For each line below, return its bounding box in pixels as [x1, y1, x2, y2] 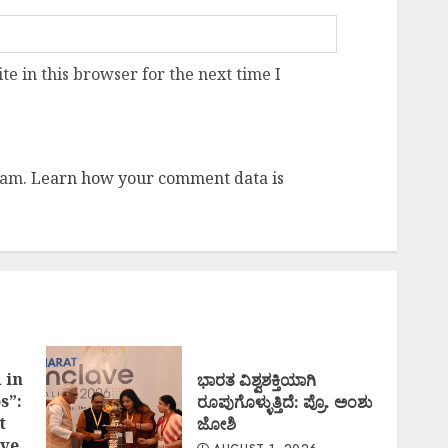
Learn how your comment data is [31, 167, 284, 190]
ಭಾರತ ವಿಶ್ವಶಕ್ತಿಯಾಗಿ [196, 369, 316, 392]
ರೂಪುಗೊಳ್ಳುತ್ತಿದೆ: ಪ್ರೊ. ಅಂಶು [196, 391, 372, 414]
